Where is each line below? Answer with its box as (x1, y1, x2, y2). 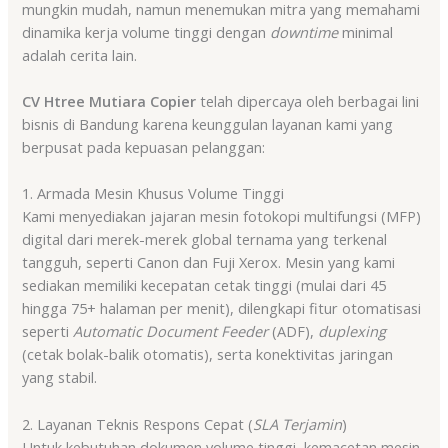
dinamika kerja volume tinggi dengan (22, 21, 271, 42)
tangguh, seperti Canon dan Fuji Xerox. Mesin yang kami (22, 252, 396, 273)
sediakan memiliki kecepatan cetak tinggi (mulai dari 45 (22, 275, 387, 296)
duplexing (318, 321, 387, 342)
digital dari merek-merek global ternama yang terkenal (22, 229, 388, 250)
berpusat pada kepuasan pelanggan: (22, 136, 266, 157)
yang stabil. (22, 367, 98, 388)
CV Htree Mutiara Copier (22, 90, 197, 111)
